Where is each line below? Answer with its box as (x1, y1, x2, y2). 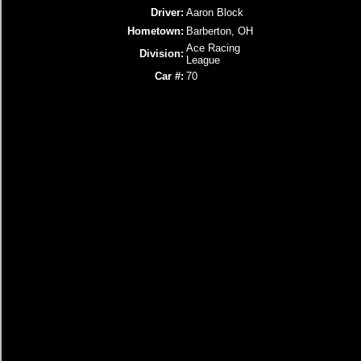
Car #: (155, 70, 184, 82)
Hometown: (127, 25, 184, 37)
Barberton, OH (186, 25, 253, 37)
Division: (139, 48, 184, 60)
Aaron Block (186, 6, 243, 19)
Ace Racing (186, 42, 240, 54)
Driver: (151, 6, 184, 19)
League (186, 54, 220, 66)
